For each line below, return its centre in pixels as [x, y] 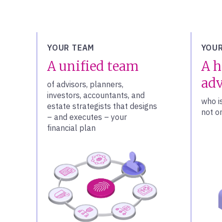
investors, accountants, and [96, 95]
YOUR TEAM [71, 48]
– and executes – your [87, 117]
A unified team [93, 66]
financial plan [71, 128]
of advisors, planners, [85, 84]
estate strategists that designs [102, 106]
